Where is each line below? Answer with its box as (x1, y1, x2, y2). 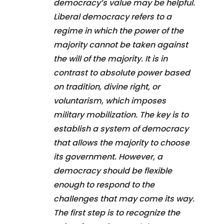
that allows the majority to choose (53, 136, 189, 148)
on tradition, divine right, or (53, 80, 160, 92)
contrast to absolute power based (53, 66, 190, 78)
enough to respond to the (53, 178, 154, 190)
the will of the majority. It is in (53, 52, 167, 64)
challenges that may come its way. (53, 192, 194, 204)
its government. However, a (53, 150, 162, 162)
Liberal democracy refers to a (53, 10, 171, 22)
